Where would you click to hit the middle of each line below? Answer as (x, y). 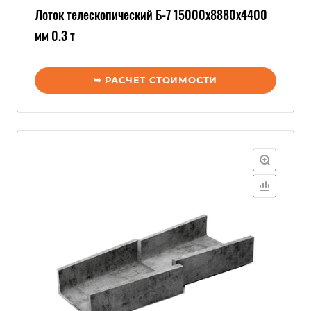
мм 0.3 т (55, 35)
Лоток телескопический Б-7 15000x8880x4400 (151, 15)
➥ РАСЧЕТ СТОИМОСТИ (155, 80)
